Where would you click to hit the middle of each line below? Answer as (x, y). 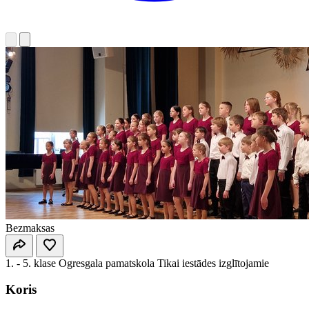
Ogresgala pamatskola (107, 263)
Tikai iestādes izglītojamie (213, 263)
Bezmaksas (30, 228)
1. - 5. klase (31, 263)
